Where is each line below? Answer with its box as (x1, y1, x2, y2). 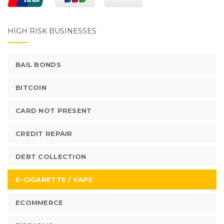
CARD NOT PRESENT (15, 106, 92, 114)
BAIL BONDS (15, 60, 61, 68)
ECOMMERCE (15, 198, 63, 206)
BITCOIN (15, 83, 46, 91)
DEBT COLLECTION (15, 152, 86, 160)
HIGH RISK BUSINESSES (7, 26, 96, 35)
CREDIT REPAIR (15, 129, 72, 137)
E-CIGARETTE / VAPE (15, 175, 93, 183)
